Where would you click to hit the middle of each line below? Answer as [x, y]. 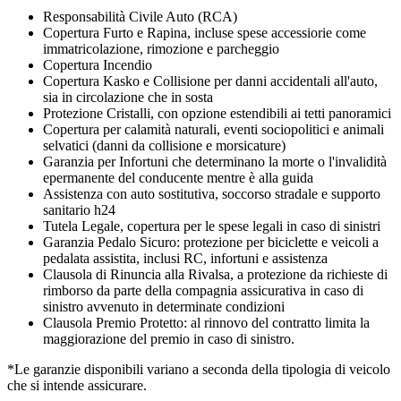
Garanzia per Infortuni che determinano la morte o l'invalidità [215, 161]
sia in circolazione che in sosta [128, 97]
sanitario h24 [79, 209]
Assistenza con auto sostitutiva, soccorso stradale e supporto [212, 193]
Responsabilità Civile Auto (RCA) [140, 16]
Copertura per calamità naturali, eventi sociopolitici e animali [213, 129]
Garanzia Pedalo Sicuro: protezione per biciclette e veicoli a [211, 242]
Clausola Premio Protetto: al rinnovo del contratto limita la [206, 322]
